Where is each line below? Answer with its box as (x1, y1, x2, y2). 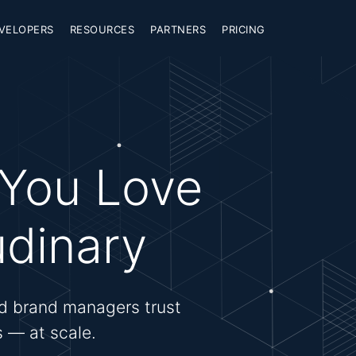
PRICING (222, 23, 265, 36)
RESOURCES (69, 23, 134, 36)
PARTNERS (150, 23, 206, 36)
